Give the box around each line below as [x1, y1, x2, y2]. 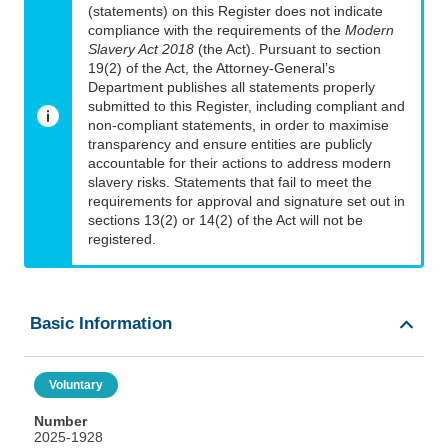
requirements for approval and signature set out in [88, 193, 405, 210]
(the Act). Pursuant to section [194, 41, 381, 58]
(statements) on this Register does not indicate [88, 3, 383, 20]
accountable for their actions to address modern [88, 155, 391, 172]
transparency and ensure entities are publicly [88, 136, 372, 153]
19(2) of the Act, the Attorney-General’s [88, 60, 335, 77]
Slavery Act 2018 [88, 41, 194, 58]
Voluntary [49, 378, 103, 393]
